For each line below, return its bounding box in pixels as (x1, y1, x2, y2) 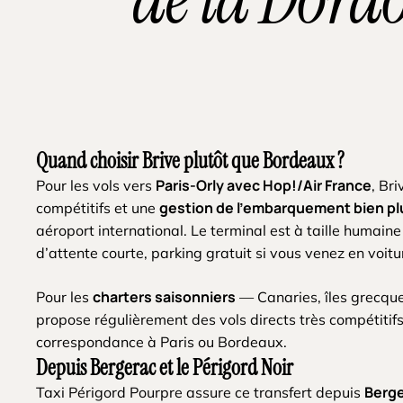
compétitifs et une (36, 198, 160, 217)
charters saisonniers (93, 286, 237, 307)
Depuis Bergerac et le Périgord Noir (36, 353, 294, 381)
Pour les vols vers (36, 175, 157, 194)
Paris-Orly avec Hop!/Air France (156, 175, 372, 195)
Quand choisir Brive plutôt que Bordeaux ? (36, 146, 345, 175)
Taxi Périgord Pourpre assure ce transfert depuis (36, 382, 365, 401)
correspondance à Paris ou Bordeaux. (36, 332, 288, 351)
